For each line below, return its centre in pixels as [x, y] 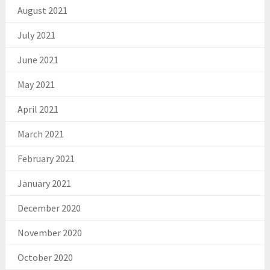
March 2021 [40, 133]
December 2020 [49, 208]
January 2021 [44, 183]
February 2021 [46, 158]
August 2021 [42, 10]
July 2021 [36, 35]
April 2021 [38, 109]
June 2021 [38, 59]
